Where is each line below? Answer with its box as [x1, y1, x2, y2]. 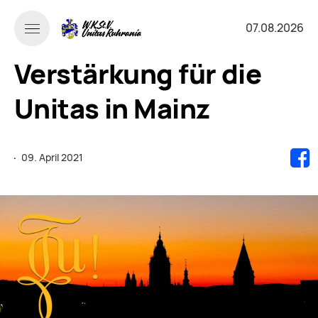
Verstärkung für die [14, 56, 262, 92]
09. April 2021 [21, 151, 83, 164]
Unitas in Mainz [14, 91, 210, 126]
